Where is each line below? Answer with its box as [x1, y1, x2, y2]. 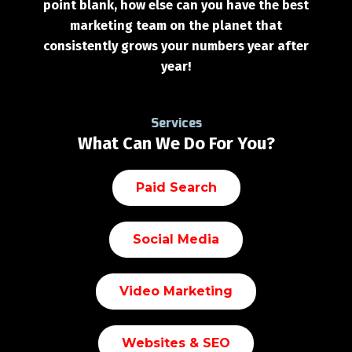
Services [150, 117, 202, 130]
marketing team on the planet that [70, 17, 282, 33]
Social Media [133, 232, 219, 247]
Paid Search [135, 180, 217, 196]
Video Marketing [119, 284, 233, 299]
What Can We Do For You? [77, 133, 275, 155]
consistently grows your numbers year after [43, 38, 309, 53]
